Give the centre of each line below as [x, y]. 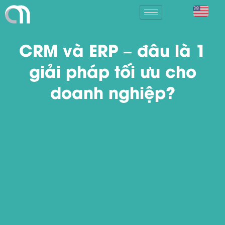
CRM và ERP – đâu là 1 [113, 49]
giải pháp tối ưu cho [113, 71]
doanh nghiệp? [113, 92]
